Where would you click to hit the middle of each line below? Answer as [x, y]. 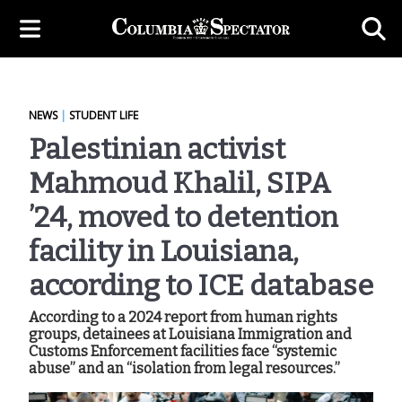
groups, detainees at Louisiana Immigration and [190, 334]
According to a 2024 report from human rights [183, 317]
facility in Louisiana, [164, 251]
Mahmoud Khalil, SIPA [180, 183]
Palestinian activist [157, 149]
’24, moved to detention [184, 217]
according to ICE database [201, 285]
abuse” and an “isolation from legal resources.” [184, 368]
